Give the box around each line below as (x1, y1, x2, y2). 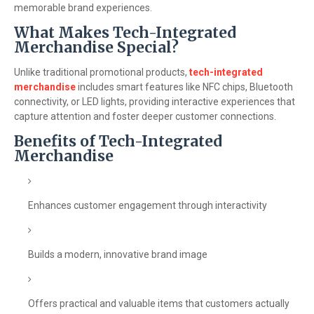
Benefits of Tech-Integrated (14, 132, 222, 151)
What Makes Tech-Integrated (14, 23, 236, 42)
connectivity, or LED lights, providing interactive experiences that (14, 96, 295, 107)
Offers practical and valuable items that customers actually (28, 298, 289, 309)
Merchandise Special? (14, 38, 179, 57)
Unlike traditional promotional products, (14, 67, 189, 78)
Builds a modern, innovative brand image (28, 249, 207, 260)
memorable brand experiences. (14, 2, 152, 13)
